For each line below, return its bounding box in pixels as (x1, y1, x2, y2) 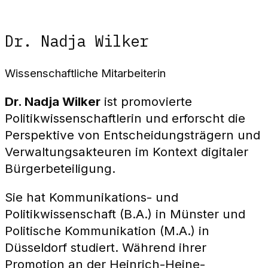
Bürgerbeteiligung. (5, 160, 115, 176)
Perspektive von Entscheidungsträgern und (5, 127, 260, 142)
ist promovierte (100, 93, 192, 109)
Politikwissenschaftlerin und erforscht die (5, 110, 245, 126)
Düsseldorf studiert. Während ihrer (5, 240, 206, 255)
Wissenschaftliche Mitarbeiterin (5, 66, 166, 80)
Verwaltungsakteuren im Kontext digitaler (5, 144, 248, 159)
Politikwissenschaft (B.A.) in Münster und (5, 206, 245, 222)
